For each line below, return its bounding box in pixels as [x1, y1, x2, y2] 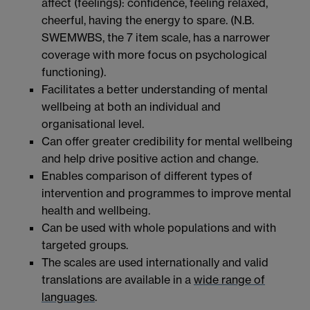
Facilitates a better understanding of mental [42, 82, 268, 97]
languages [42, 290, 95, 304]
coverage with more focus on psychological [42, 48, 267, 62]
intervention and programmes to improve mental [42, 186, 291, 201]
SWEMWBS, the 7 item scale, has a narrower [42, 30, 270, 45]
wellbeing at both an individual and [42, 100, 221, 114]
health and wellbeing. [42, 203, 150, 218]
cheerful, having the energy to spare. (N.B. [42, 13, 254, 28]
